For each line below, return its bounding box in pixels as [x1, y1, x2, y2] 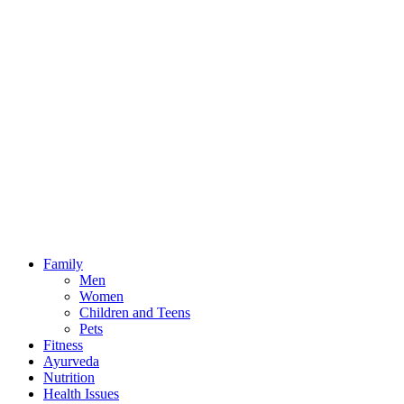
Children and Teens [79, 305, 190, 321]
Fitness [43, 337, 83, 353]
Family [43, 256, 83, 272]
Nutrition [43, 370, 95, 386]
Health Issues [43, 386, 119, 402]
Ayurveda [43, 353, 99, 370]
